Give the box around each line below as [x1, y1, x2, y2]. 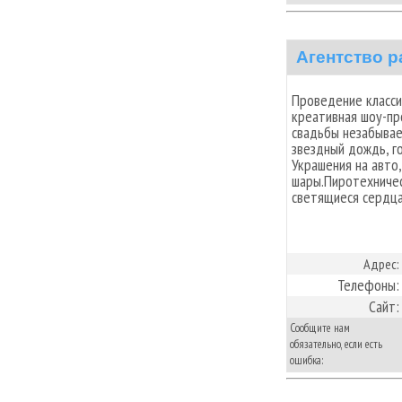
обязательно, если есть [290, 336, 382, 352]
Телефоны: [337, 274, 399, 295]
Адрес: [363, 254, 399, 273]
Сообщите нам [290, 319, 350, 336]
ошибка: [290, 352, 324, 368]
